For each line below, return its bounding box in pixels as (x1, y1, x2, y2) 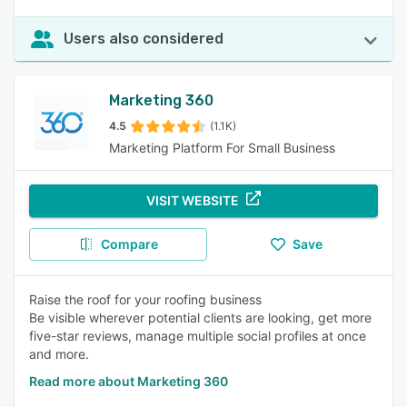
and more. (29, 346, 89, 362)
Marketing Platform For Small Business (109, 140, 335, 155)
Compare (100, 236, 158, 252)
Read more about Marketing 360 (29, 373, 228, 389)
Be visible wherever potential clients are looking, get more (29, 310, 372, 325)
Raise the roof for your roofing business (29, 292, 262, 307)
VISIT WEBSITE (146, 193, 239, 208)
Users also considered (64, 30, 223, 47)
